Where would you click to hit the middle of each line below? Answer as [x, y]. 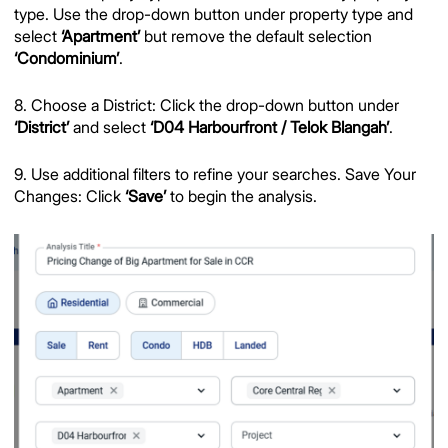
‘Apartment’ [100, 36]
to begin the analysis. [241, 197]
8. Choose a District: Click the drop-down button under [206, 106]
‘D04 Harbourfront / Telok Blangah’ [269, 128]
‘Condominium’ [66, 58]
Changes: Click [69, 197]
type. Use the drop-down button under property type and [213, 14]
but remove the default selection [256, 36]
